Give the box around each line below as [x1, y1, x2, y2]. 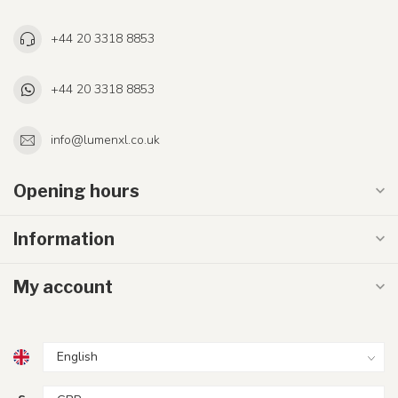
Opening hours [13, 179, 139, 202]
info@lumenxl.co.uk [51, 131, 160, 149]
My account [13, 275, 113, 298]
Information [13, 227, 115, 250]
